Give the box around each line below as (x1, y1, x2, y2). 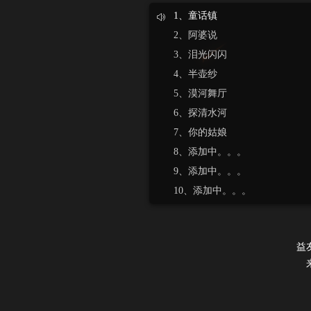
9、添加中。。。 (174, 166, 246, 176)
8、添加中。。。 (174, 146, 246, 157)
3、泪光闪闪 (174, 49, 227, 60)
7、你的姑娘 (174, 127, 227, 137)
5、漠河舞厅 (174, 88, 227, 99)
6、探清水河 (174, 108, 227, 118)
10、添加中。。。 (174, 185, 251, 196)
